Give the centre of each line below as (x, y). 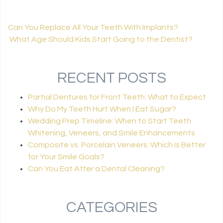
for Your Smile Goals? (66, 157)
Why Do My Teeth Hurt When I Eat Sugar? (102, 109)
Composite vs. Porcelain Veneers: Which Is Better (117, 145)
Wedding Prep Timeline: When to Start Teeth (110, 121)
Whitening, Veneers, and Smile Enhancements (111, 133)
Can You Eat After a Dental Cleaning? (96, 169)
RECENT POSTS (111, 78)
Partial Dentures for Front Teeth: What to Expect (117, 97)
